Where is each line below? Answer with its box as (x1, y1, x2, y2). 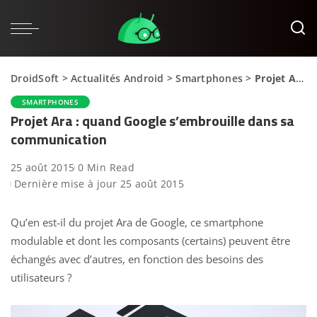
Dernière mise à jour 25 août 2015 (14, 177, 185, 190)
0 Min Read (78, 161, 135, 174)
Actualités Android (71, 71, 164, 85)
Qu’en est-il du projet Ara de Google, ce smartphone (11, 215, 263, 229)
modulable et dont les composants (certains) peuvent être (11, 234, 290, 248)
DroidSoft (11, 71, 59, 85)
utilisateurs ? (11, 270, 71, 284)
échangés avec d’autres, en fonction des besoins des (11, 252, 263, 266)
